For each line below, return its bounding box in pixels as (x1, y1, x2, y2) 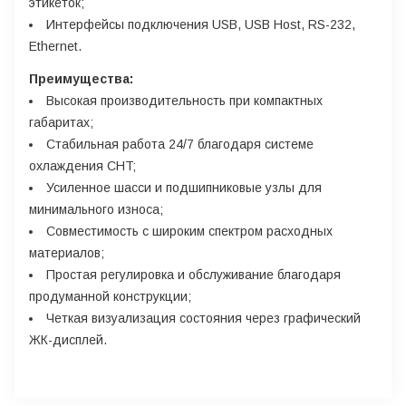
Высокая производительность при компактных (46, 92, 323, 108)
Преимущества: (29, 71, 133, 86)
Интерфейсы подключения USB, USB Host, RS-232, (46, 16, 355, 32)
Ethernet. (29, 38, 82, 53)
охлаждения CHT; (29, 158, 136, 173)
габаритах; (29, 114, 93, 130)
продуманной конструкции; (29, 288, 191, 304)
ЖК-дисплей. (29, 332, 107, 347)
